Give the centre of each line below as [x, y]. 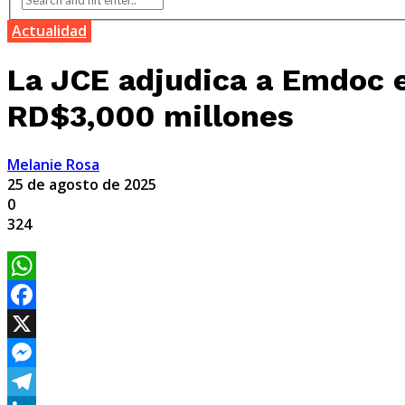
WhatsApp [42, 294]
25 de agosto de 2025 [82, 184]
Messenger [46, 381]
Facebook [40, 323]
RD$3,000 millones [151, 115]
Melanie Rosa [53, 164]
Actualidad [49, 31]
